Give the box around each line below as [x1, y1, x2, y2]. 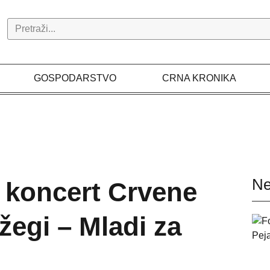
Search [7, 19, 38, 30]
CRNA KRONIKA [162, 73, 236, 83]
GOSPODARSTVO [34, 73, 117, 83]
